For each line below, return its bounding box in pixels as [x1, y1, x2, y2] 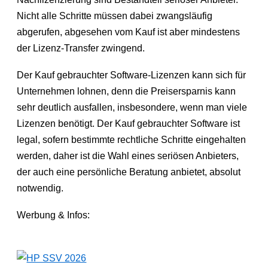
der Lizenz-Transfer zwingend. [17, 42, 145, 53]
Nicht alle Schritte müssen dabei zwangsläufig [17, 10, 213, 21]
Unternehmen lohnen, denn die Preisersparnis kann [17, 86, 236, 96]
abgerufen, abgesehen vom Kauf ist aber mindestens [17, 26, 240, 37]
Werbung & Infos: [17, 209, 90, 220]
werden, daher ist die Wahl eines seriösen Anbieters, [17, 150, 239, 161]
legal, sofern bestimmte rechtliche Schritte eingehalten [17, 134, 246, 145]
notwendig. [17, 182, 64, 193]
